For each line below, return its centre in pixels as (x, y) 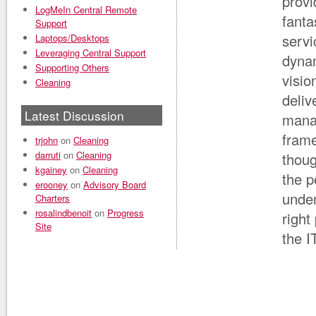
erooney (51, 184)
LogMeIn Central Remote (86, 9)
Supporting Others (72, 67)
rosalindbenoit (63, 212)
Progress (126, 212)
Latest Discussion (74, 115)
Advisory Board (115, 184)
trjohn (47, 140)
